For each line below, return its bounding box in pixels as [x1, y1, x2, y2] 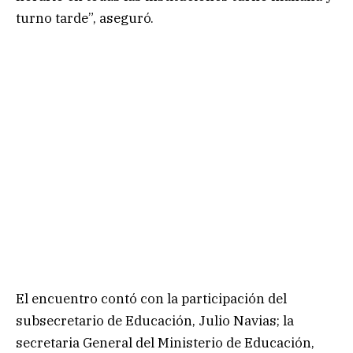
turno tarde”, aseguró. [16, 9, 154, 28]
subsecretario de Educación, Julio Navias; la [16, 312, 294, 330]
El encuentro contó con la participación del [16, 290, 287, 308]
